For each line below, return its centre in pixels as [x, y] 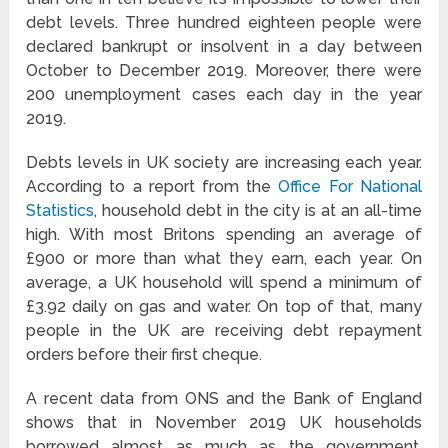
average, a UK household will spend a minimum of [224, 283]
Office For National [350, 187]
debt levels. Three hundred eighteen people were [224, 23]
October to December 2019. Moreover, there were [224, 71]
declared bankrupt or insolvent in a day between [224, 47]
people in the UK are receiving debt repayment [224, 331]
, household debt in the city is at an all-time [258, 211]
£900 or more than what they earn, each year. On [224, 259]
